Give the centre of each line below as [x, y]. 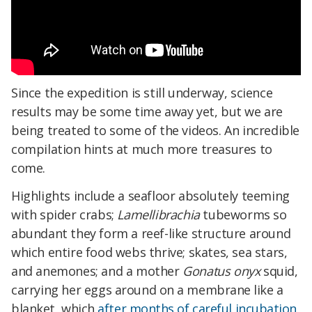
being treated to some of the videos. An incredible [156, 131]
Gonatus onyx [221, 271]
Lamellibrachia [158, 215]
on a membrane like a [221, 290]
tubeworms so [243, 215]
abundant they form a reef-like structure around [151, 234]
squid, [279, 271]
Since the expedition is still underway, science [142, 93]
